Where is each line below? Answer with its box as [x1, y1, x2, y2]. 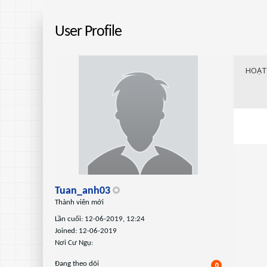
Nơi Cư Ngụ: [55, 239, 93, 247]
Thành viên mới [55, 198, 104, 206]
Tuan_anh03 [55, 185, 110, 197]
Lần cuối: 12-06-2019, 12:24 [55, 215, 145, 223]
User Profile [55, 24, 122, 40]
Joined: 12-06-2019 [55, 227, 117, 235]
